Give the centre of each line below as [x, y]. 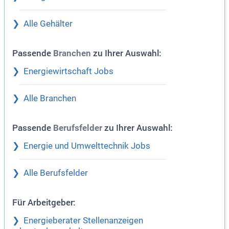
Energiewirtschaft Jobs [68, 72]
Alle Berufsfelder [56, 173]
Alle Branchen [50, 99]
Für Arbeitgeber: [44, 202]
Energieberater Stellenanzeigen [83, 221]
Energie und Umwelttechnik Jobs [87, 146]
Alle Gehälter [48, 24]
